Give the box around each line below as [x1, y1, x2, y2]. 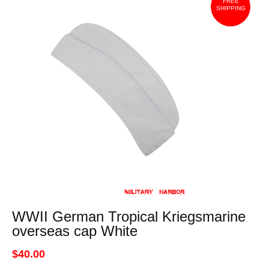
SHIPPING [216, 5, 246, 11]
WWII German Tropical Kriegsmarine [11, 208, 246, 225]
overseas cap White [11, 223, 138, 239]
